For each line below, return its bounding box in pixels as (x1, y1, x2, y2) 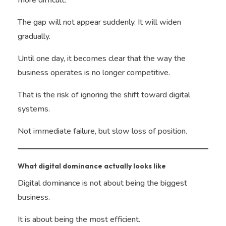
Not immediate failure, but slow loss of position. (18, 126, 187, 137)
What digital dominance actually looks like (18, 161, 166, 171)
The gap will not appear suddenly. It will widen (18, 17, 181, 28)
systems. (18, 103, 50, 115)
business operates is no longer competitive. (18, 67, 170, 79)
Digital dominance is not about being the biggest (18, 178, 187, 189)
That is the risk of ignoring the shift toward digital (18, 89, 190, 101)
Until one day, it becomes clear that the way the (18, 53, 186, 65)
